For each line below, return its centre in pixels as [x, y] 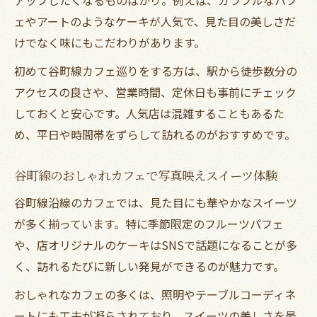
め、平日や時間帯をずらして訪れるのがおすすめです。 [155, 134]
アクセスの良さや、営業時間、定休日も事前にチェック [155, 92]
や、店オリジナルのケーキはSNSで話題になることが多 [156, 244]
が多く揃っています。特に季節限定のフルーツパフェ [149, 223]
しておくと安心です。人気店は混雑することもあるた [149, 113]
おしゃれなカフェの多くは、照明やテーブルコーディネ [155, 294]
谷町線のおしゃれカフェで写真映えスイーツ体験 [146, 175]
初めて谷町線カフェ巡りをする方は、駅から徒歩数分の [156, 70]
